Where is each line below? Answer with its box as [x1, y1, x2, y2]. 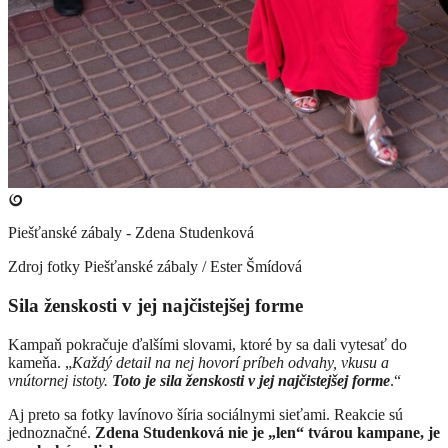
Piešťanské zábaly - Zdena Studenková [8, 224, 254, 242]
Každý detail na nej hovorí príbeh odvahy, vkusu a [72, 353, 389, 371]
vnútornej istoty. [8, 371, 112, 389]
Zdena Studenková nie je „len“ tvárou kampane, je [95, 423, 440, 441]
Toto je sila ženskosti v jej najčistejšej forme [112, 371, 390, 389]
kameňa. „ [8, 353, 72, 371]
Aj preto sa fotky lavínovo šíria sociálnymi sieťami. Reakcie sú [8, 405, 403, 423]
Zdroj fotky [8, 258, 80, 276]
